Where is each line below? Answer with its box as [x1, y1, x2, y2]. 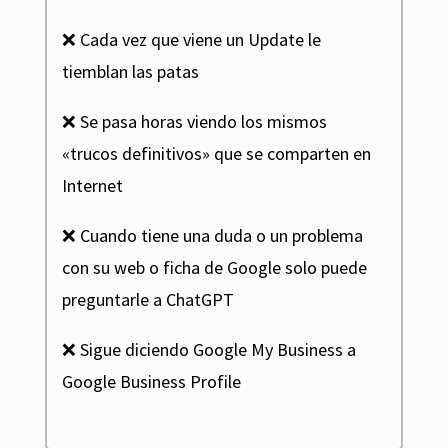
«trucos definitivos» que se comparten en [61, 142, 371, 166]
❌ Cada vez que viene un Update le [61, 28, 321, 52]
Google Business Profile [61, 370, 241, 394]
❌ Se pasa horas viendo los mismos [61, 110, 327, 134]
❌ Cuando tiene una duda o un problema [61, 224, 363, 248]
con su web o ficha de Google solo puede [61, 256, 367, 280]
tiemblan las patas [61, 60, 199, 84]
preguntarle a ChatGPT [61, 288, 234, 312]
